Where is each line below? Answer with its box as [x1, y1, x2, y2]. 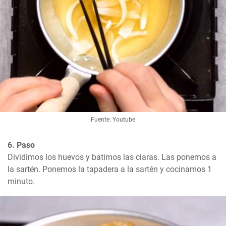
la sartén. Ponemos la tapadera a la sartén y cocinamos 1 [8, 164, 212, 175]
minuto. [8, 177, 35, 187]
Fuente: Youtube [91, 116, 135, 124]
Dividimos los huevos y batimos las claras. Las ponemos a [8, 152, 216, 162]
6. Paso [8, 140, 35, 150]
